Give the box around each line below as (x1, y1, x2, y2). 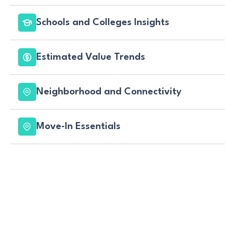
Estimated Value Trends (36, 52, 145, 62)
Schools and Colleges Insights (36, 17, 169, 28)
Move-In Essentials (36, 121, 121, 132)
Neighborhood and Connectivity (36, 86, 181, 97)
